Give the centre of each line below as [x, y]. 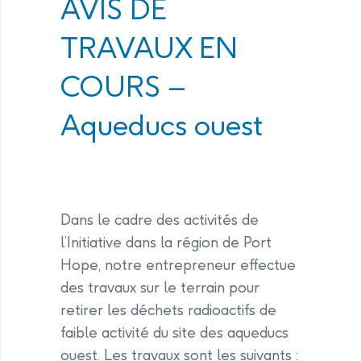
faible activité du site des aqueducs [174, 332]
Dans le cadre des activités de [160, 220]
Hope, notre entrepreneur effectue [178, 265]
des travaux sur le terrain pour [160, 287]
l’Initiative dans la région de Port [166, 242]
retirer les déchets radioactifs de [168, 310]
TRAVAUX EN [149, 48]
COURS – [123, 86]
